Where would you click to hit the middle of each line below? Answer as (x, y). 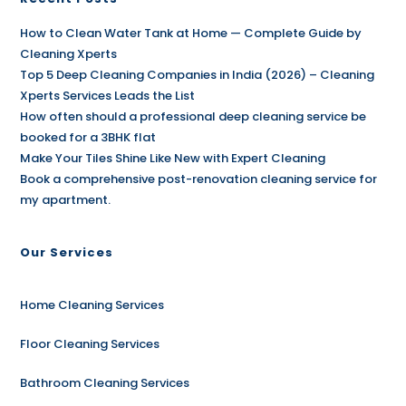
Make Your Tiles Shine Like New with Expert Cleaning (173, 158)
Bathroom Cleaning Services (105, 383)
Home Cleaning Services (92, 305)
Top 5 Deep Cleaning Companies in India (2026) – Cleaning (198, 75)
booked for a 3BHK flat (88, 137)
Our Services (67, 252)
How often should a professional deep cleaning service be (193, 116)
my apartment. (66, 200)
